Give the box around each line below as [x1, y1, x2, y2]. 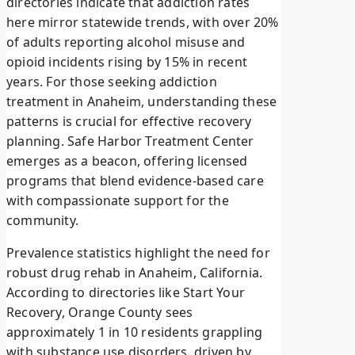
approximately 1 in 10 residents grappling [6, 323, 263, 342]
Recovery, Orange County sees [6, 303, 193, 322]
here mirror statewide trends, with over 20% [6, 13, 279, 32]
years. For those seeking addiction [6, 73, 217, 91]
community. [6, 212, 78, 230]
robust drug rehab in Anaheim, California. [6, 264, 263, 282]
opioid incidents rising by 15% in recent [6, 53, 247, 71]
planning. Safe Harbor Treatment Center [6, 132, 254, 151]
